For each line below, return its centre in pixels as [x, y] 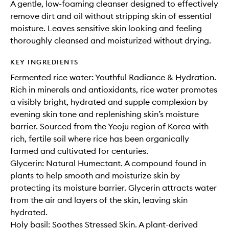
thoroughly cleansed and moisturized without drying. [111, 41]
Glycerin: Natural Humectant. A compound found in [108, 163]
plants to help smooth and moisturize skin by [95, 176]
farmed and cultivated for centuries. [79, 151]
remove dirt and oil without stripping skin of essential [111, 16]
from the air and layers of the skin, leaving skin [99, 200]
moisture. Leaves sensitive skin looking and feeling [106, 28]
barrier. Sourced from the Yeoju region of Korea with [109, 127]
